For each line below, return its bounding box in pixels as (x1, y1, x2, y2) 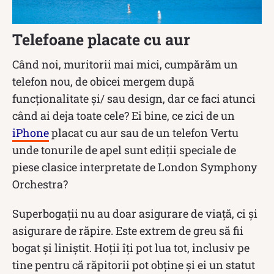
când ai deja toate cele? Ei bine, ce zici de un (12, 108, 235, 123)
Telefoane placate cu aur (12, 29, 190, 50)
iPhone (12, 125, 49, 140)
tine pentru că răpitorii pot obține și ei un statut (12, 257, 255, 272)
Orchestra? (12, 176, 68, 191)
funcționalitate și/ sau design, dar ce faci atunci (12, 91, 256, 106)
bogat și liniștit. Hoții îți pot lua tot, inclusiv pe (12, 240, 250, 255)
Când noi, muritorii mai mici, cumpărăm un (12, 56, 238, 72)
